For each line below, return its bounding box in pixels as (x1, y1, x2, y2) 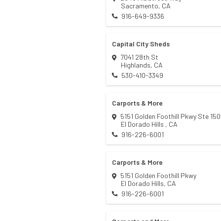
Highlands (121, 61, 150, 70)
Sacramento (121, 1, 158, 10)
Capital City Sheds (112, 39, 170, 48)
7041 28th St (120, 53, 158, 62)
